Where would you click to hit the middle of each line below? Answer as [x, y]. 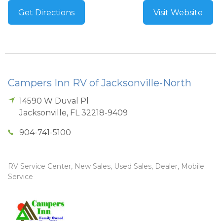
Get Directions [46, 12]
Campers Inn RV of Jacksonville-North [100, 83]
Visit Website [178, 12]
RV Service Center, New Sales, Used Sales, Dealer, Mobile [106, 166]
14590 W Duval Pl [54, 101]
